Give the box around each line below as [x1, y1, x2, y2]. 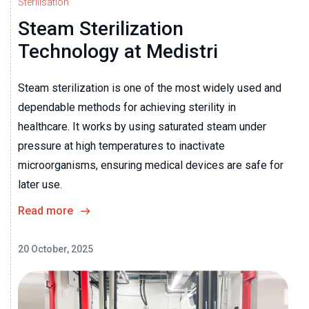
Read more [18, 203, 73, 217]
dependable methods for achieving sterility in [18, 100, 236, 114]
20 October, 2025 [18, 243, 93, 255]
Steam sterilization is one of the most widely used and [18, 81, 281, 94]
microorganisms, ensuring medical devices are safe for [18, 158, 283, 172]
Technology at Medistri [18, 39, 218, 63]
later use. [18, 177, 62, 191]
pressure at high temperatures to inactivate [18, 139, 225, 152]
